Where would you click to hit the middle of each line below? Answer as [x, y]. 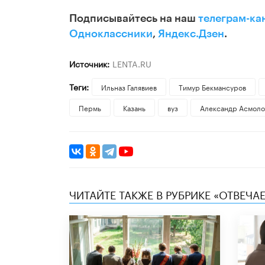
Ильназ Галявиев [129, 87]
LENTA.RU [132, 64]
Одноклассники [111, 34]
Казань [134, 108]
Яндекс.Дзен [191, 34]
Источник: [89, 64]
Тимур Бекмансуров [212, 87]
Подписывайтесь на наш [134, 19]
